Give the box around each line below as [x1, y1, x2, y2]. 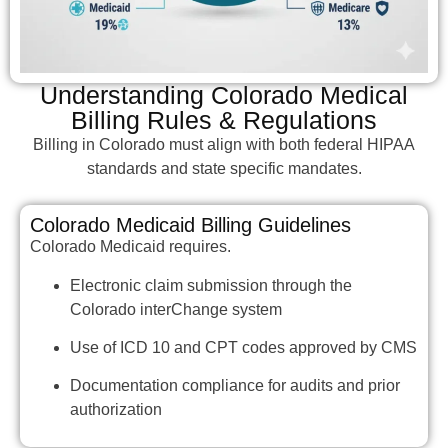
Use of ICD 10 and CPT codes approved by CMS [70, 338, 417, 356]
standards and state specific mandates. [86, 159, 362, 177]
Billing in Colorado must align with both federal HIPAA [33, 135, 415, 153]
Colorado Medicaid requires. [30, 238, 231, 256]
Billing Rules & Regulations [71, 105, 377, 134]
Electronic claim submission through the [70, 276, 352, 294]
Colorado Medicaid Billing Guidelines [30, 214, 351, 237]
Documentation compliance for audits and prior [70, 377, 400, 395]
